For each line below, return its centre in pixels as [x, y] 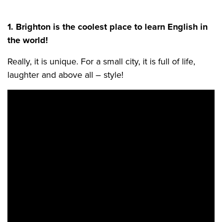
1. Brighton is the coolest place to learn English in [108, 27]
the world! [28, 40]
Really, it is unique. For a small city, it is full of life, [101, 61]
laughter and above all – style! [65, 75]
